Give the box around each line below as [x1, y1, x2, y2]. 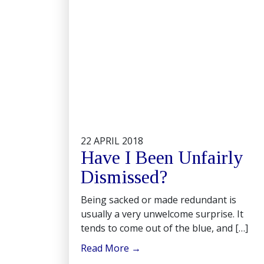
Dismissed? [81, 166, 167, 187]
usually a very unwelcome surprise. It [81, 207, 243, 220]
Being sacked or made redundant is [81, 193, 236, 206]
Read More [81, 242, 131, 255]
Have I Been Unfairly [81, 147, 243, 168]
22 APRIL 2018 [81, 134, 143, 147]
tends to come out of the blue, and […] [81, 222, 248, 235]
